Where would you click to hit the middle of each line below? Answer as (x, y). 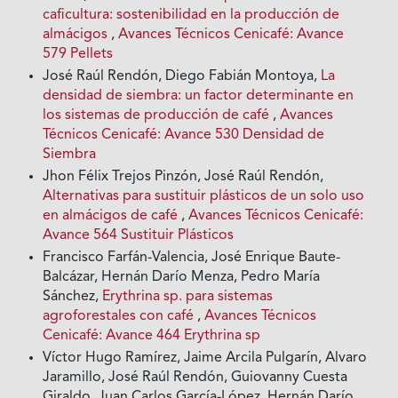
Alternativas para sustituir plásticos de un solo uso (204, 197)
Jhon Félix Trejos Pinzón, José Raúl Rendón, (183, 177)
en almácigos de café (112, 216)
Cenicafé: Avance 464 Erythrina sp (152, 336)
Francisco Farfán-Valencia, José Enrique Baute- (192, 258)
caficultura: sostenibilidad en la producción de (191, 16)
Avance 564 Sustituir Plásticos (139, 236)
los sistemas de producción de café (158, 116)
